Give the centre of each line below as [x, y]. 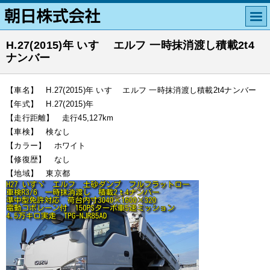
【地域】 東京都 [38, 173]
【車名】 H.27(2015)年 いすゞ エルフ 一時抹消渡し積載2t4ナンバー [131, 90]
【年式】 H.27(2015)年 [50, 104]
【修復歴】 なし [38, 159]
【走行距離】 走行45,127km [60, 118]
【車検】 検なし [38, 132]
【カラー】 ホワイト [46, 146]
